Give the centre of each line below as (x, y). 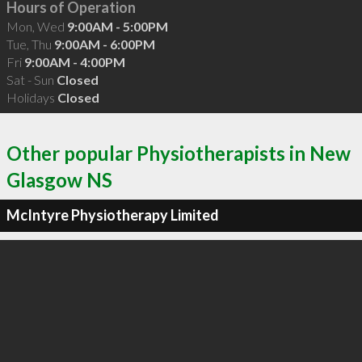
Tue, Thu (30, 44)
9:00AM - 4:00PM (74, 62)
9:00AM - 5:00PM (117, 26)
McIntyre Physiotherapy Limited (112, 215)
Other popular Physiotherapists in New (179, 153)
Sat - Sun (31, 80)
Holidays (32, 97)
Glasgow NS (59, 179)
